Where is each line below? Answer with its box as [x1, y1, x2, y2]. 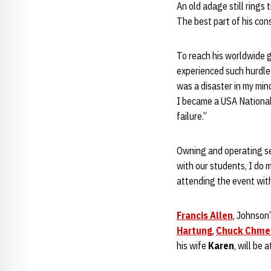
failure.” [177, 110, 207, 122]
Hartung [177, 224, 212, 237]
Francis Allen [177, 209, 233, 221]
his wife [177, 240, 208, 252]
